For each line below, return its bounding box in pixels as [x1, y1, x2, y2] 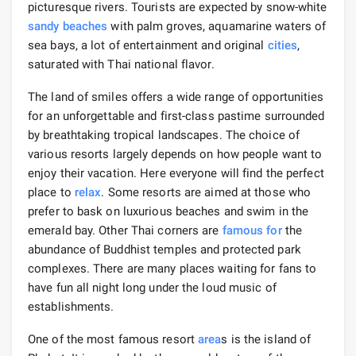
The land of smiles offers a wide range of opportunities [28, 89, 324, 104]
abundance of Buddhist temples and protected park [28, 242, 301, 257]
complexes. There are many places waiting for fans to [28, 261, 317, 276]
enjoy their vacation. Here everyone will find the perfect [28, 165, 324, 180]
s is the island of [221, 331, 311, 346]
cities [267, 37, 298, 52]
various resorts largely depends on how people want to [28, 146, 323, 161]
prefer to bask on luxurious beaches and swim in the [28, 203, 309, 219]
